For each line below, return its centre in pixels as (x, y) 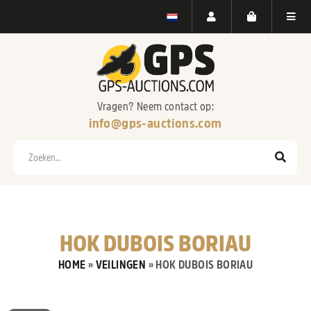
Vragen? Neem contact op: (155, 107)
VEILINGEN (121, 266)
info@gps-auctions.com (155, 124)
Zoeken (31, 148)
